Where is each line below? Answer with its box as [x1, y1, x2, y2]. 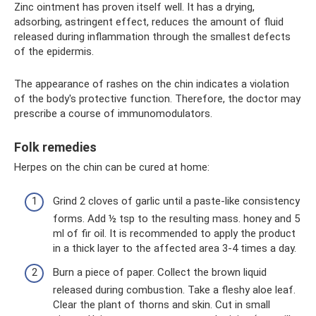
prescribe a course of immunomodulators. [14, 107, 212, 120]
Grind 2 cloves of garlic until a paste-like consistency [53, 195, 300, 207]
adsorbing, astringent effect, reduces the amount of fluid [14, 15, 284, 28]
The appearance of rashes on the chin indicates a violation [14, 77, 289, 90]
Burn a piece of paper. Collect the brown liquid [53, 265, 267, 279]
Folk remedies [14, 139, 97, 154]
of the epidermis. [14, 44, 94, 58]
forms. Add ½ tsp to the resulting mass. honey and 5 [53, 212, 300, 225]
